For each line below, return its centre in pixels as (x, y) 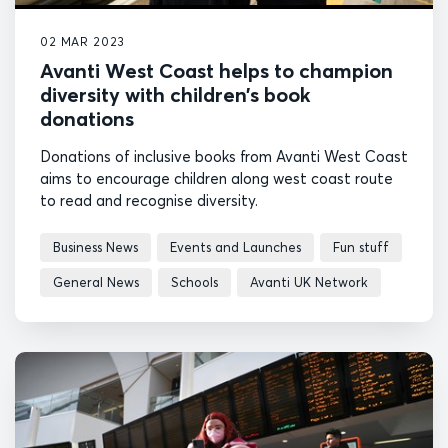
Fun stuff (361, 247)
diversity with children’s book (175, 95)
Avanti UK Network (309, 282)
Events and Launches (235, 247)
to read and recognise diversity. (153, 201)
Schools (194, 282)
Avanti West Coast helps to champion (216, 71)
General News (96, 282)
